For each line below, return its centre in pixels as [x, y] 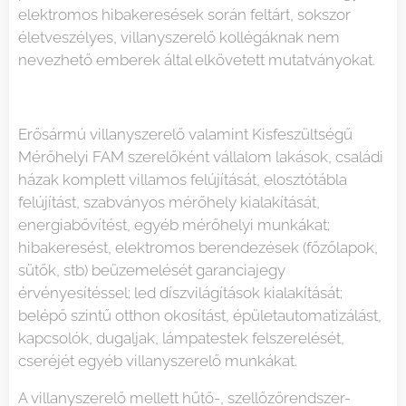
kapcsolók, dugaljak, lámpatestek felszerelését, [181, 338]
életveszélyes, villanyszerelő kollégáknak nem [179, 38]
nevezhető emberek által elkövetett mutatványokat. [197, 60]
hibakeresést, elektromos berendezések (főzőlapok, [198, 248]
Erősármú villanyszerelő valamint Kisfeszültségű [185, 135]
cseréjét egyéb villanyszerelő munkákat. [158, 361]
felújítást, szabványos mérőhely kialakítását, [169, 203]
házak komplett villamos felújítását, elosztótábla [183, 180]
